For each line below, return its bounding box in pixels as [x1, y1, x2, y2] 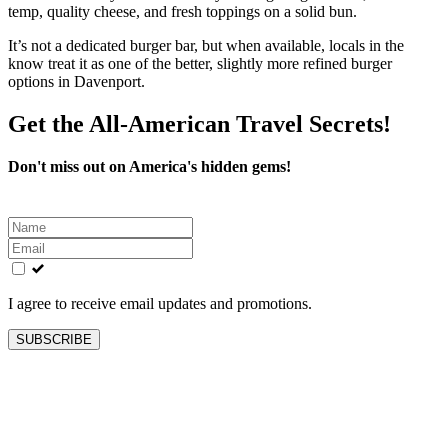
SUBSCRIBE [16, 331, 92, 347]
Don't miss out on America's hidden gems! [8, 157, 291, 175]
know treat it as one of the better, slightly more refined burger [8, 55, 392, 72]
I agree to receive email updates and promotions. [8, 294, 312, 312]
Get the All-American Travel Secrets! [8, 110, 391, 137]
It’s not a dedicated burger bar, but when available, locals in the [8, 37, 404, 54]
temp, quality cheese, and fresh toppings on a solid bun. [8, 3, 357, 20]
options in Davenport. [8, 73, 145, 90]
